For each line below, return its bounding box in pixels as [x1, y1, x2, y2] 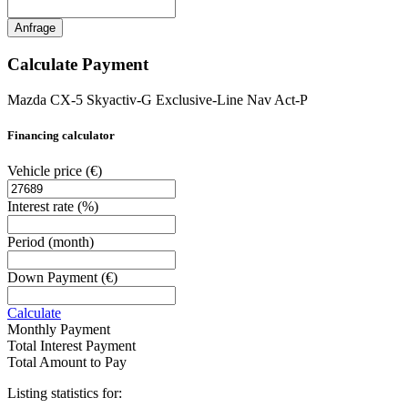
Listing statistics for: [7, 384, 122, 401]
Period [7, 233, 48, 250]
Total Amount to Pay [7, 353, 127, 370]
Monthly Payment [7, 321, 110, 337]
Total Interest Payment [7, 337, 136, 353]
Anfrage [15, 21, 56, 36]
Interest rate [7, 198, 77, 214]
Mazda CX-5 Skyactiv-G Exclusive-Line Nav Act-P [7, 91, 308, 107]
